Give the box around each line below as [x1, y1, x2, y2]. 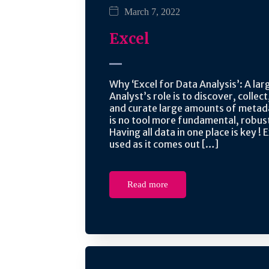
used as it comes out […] [109, 138, 219, 150]
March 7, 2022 [124, 7, 180, 17]
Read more [127, 179, 168, 189]
